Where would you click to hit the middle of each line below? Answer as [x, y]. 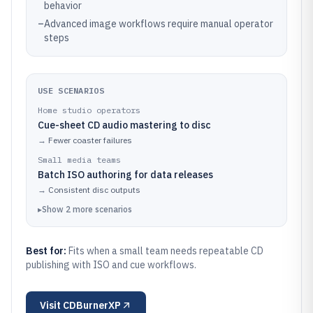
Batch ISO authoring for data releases [125, 175]
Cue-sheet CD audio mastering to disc [124, 125]
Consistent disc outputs [94, 190]
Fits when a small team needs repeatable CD [166, 251]
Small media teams [79, 160]
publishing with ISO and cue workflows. [111, 265]
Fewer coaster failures [90, 140]
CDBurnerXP [92, 305]
